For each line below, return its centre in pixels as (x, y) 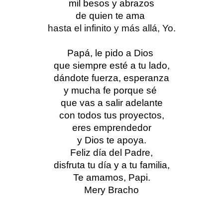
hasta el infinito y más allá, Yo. (111, 28)
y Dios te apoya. (111, 140)
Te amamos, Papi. (111, 178)
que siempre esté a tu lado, (111, 66)
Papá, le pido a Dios (111, 53)
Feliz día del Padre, (111, 153)
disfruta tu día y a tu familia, (111, 165)
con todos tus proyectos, (111, 115)
